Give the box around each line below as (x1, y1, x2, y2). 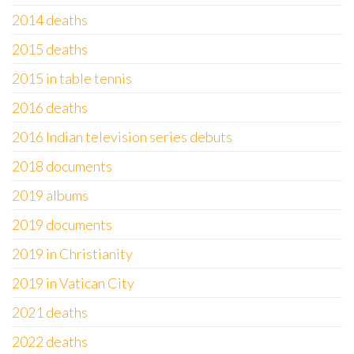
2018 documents (12, 157, 112, 175)
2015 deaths (12, 40, 88, 58)
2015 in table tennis (12, 70, 132, 87)
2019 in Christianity (12, 245, 133, 262)
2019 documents (12, 216, 112, 233)
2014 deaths (12, 11, 88, 28)
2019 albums (12, 186, 88, 204)
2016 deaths (12, 99, 88, 116)
